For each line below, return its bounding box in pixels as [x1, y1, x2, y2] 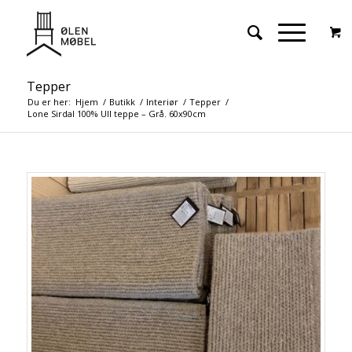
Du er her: [27, 96, 71, 108]
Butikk [108, 96, 135, 108]
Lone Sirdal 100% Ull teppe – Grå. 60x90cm [27, 108, 206, 119]
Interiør [145, 96, 178, 108]
